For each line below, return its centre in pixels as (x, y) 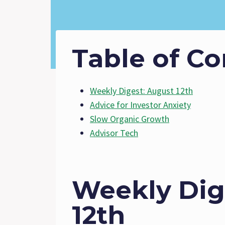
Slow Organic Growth (130, 119)
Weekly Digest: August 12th (141, 91)
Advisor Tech (114, 133)
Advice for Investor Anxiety (140, 105)
